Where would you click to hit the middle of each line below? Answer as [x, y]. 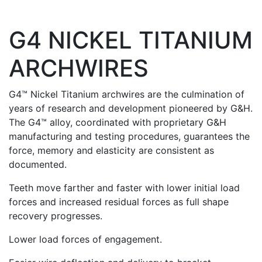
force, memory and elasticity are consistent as [111, 150]
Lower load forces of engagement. [85, 239]
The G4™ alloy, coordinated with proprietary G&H [118, 122]
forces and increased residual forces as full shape [119, 201]
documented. [38, 164]
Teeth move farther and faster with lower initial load [124, 187]
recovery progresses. [56, 216]
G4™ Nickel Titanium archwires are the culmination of [127, 94]
